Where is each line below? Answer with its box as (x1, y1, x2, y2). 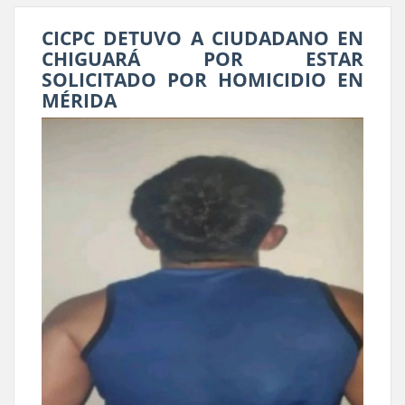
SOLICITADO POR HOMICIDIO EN (42, 66, 363, 92)
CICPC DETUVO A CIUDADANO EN (42, 24, 363, 51)
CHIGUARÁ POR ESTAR (42, 45, 363, 71)
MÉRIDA (42, 87, 117, 113)
